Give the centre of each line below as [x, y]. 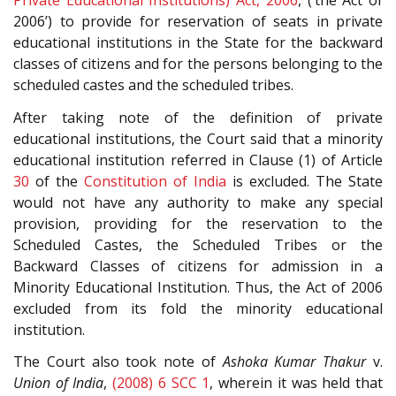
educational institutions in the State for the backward [198, 43]
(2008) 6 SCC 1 [161, 383]
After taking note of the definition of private [198, 117]
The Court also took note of [118, 362]
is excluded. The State [305, 181]
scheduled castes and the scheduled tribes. [153, 85]
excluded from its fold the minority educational [198, 308]
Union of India [59, 383]
